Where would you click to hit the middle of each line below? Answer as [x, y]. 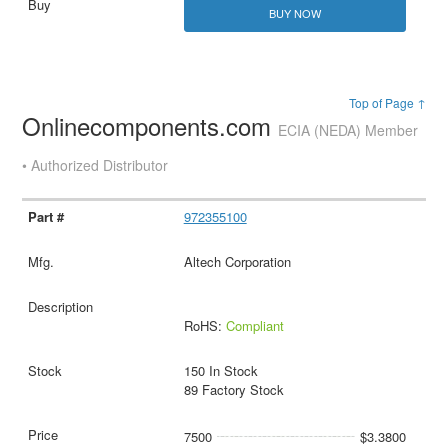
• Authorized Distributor [95, 164]
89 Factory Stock [233, 389]
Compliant [254, 325]
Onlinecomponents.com [150, 125]
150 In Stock [220, 370]
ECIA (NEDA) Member [348, 129]
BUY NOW [294, 12]
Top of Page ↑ [387, 102]
